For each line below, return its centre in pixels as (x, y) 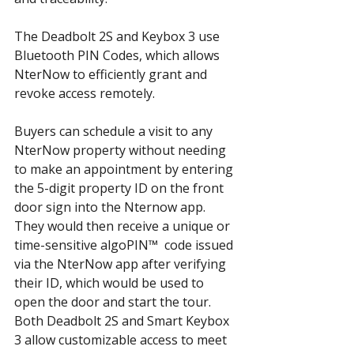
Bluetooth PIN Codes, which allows (119, 56)
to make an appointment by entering (125, 169)
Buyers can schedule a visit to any (115, 132)
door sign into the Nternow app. (111, 207)
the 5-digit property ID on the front (121, 188)
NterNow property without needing (122, 151)
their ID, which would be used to (111, 283)
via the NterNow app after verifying (122, 264)
